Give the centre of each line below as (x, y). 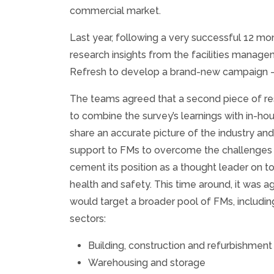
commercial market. (115, 11)
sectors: (88, 219)
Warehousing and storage (147, 263)
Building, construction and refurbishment (180, 246)
